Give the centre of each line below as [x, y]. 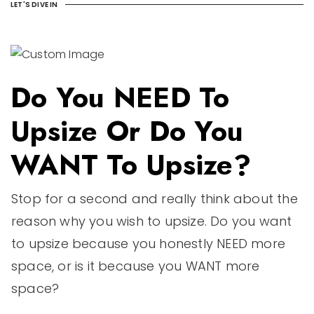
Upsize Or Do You [127, 131]
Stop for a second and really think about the [155, 199]
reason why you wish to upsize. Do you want [152, 221]
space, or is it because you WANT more [136, 266]
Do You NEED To [120, 98]
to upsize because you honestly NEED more [149, 244]
